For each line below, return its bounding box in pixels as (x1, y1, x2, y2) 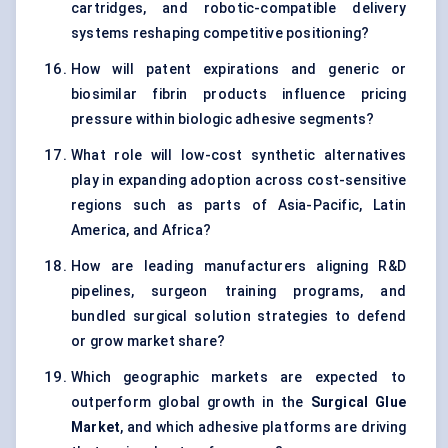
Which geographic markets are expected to (71, 369, 406, 386)
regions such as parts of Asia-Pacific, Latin (71, 197, 406, 214)
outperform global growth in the (71, 394, 311, 411)
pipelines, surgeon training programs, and (71, 283, 406, 300)
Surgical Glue (310, 394, 406, 411)
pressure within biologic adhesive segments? (71, 111, 375, 128)
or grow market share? (71, 333, 226, 350)
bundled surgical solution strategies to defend (71, 308, 406, 325)
